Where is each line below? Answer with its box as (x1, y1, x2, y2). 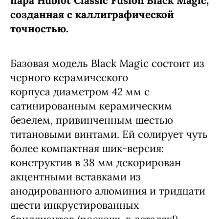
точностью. (10, 22, 68, 35)
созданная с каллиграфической (10, 8, 174, 21)
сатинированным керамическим (10, 99, 172, 112)
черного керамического (10, 71, 128, 84)
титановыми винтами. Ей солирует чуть (10, 128, 208, 141)
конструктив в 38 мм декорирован (10, 156, 181, 169)
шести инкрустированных (10, 198, 139, 212)
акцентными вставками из (10, 170, 141, 183)
